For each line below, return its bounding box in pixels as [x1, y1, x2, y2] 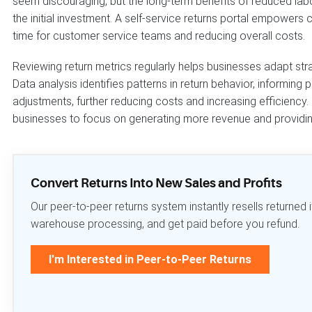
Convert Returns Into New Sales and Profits [31, 175, 282, 190]
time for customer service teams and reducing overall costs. [13, 29, 305, 42]
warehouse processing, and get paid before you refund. [31, 217, 299, 231]
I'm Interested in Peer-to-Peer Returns [49, 252, 251, 266]
